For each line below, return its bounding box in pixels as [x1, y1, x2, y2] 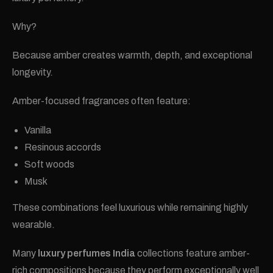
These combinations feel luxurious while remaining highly [12, 202, 248, 213]
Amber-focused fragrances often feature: [12, 96, 191, 107]
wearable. [12, 219, 55, 230]
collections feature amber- [135, 247, 250, 258]
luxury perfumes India [38, 247, 135, 258]
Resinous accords [24, 141, 101, 152]
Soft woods [24, 158, 74, 169]
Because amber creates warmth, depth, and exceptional [12, 50, 252, 61]
